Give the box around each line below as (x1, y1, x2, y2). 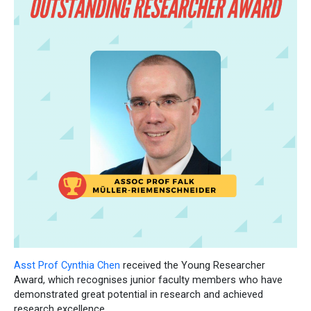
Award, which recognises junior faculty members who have (14, 273, 283, 286)
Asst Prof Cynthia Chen (14, 258, 120, 271)
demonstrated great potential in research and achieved (14, 287, 263, 301)
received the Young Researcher (120, 258, 265, 271)
